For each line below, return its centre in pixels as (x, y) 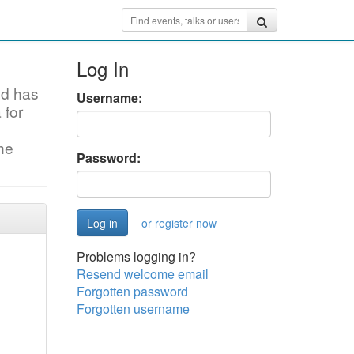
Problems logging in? (136, 256)
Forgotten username (133, 309)
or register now (179, 223)
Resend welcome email (142, 274)
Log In (102, 68)
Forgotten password (132, 291)
